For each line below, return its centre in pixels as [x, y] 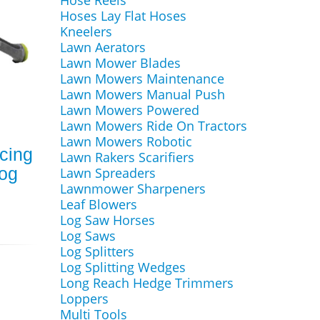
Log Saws [87, 236]
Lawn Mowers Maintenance [142, 79]
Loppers [84, 299]
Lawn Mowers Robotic [126, 141]
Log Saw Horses [107, 220]
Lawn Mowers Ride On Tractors [153, 126]
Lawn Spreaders [107, 173]
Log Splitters [97, 251]
